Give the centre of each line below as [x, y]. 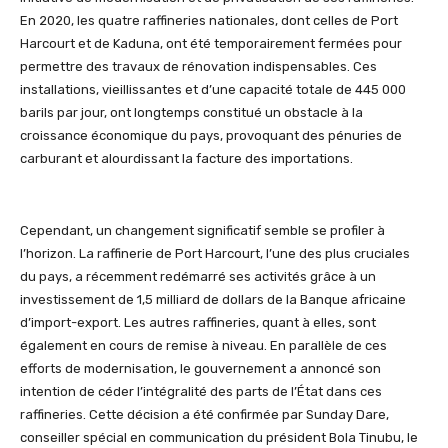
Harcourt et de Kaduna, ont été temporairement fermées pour [211, 44]
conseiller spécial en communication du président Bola [189, 438]
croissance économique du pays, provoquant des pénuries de [211, 136]
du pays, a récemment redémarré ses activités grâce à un [198, 277]
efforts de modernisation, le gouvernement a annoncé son [200, 369]
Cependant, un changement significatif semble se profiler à [202, 231]
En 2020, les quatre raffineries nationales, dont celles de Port [209, 21]
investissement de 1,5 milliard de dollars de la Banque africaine [213, 300]
